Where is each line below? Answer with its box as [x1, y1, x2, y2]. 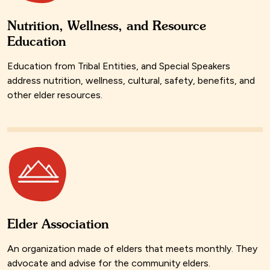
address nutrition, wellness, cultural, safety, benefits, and [7, 75, 255, 87]
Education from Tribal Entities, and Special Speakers [7, 60, 230, 72]
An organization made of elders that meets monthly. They [7, 243, 257, 255]
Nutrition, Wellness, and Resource [7, 18, 206, 34]
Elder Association [7, 216, 108, 232]
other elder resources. [7, 89, 102, 101]
